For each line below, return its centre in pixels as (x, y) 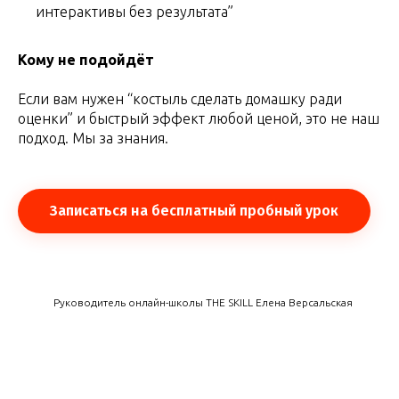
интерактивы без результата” (134, 11)
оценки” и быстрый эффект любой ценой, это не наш (199, 118)
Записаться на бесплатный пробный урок (194, 210)
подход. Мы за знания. (93, 138)
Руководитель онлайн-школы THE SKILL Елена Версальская (203, 302)
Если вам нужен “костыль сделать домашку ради (180, 98)
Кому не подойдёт (86, 59)
